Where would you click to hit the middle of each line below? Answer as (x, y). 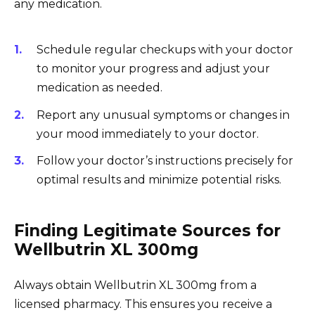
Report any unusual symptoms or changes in (163, 115)
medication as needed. (99, 88)
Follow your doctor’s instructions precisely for (165, 160)
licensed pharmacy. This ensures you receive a (143, 304)
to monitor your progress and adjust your (153, 69)
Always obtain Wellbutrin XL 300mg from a (135, 285)
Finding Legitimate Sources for (147, 230)
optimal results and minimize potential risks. (159, 179)
